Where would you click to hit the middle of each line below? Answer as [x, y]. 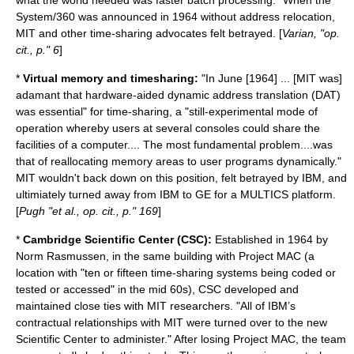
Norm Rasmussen [61, 256]
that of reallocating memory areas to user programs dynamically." [179, 161]
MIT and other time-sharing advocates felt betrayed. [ [149, 33]
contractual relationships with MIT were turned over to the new [171, 322]
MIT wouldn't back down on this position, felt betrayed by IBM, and [181, 178]
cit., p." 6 [38, 50]
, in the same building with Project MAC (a [210, 256]
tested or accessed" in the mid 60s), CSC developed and [157, 289]
